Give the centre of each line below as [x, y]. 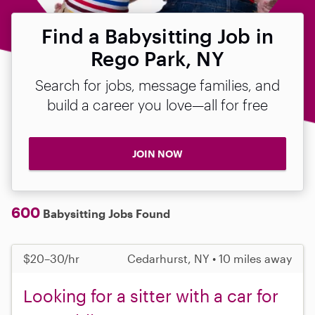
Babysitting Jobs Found [105, 213]
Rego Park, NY [157, 58]
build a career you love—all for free [157, 105]
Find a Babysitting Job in [157, 36]
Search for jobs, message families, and [157, 85]
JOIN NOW [157, 154]
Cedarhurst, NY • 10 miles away [210, 258]
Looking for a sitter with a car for [151, 295]
